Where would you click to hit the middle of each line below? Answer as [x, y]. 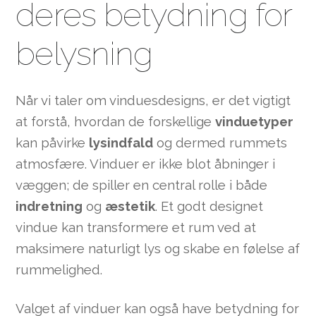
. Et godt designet [209, 206]
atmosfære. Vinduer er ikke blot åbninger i [146, 164]
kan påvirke [53, 143]
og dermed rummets [220, 143]
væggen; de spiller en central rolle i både [142, 185]
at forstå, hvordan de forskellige [116, 122]
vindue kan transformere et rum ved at [136, 227]
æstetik [130, 206]
